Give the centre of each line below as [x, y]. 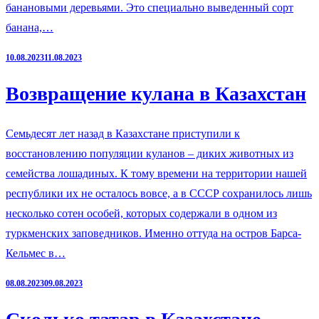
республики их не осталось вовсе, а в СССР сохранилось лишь [159, 194]
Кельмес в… [36, 253]
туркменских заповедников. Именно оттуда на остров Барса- [153, 234]
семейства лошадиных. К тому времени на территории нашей [156, 174]
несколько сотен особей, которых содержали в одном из [141, 214]
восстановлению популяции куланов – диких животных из [150, 154]
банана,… [30, 27]
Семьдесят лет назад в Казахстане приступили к [123, 134]
